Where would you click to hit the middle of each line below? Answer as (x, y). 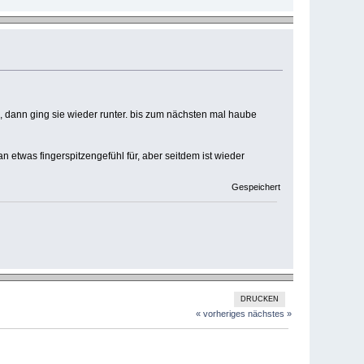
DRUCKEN (260, 299)
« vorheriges (220, 314)
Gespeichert (254, 186)
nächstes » (269, 314)
